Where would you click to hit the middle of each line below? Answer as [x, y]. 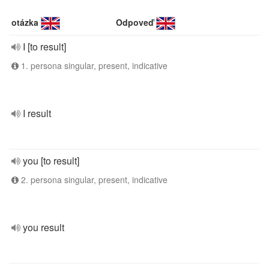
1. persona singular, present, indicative [93, 65]
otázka [25, 22]
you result [44, 227]
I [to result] [44, 47]
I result [37, 113]
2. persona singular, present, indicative [93, 180]
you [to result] [51, 161]
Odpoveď [135, 22]
